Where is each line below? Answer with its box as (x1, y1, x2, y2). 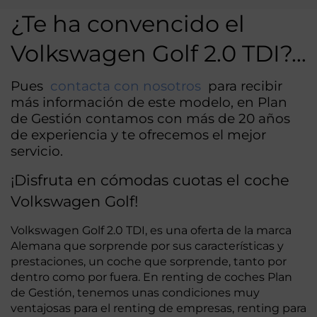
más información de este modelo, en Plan (11, 94, 287, 111)
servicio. (11, 143, 63, 160)
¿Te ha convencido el (11, 10, 245, 38)
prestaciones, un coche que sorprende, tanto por (11, 255, 287, 269)
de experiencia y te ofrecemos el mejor (11, 127, 266, 144)
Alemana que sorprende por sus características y (11, 239, 284, 253)
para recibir (201, 78, 282, 95)
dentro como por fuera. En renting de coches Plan (11, 270, 292, 284)
